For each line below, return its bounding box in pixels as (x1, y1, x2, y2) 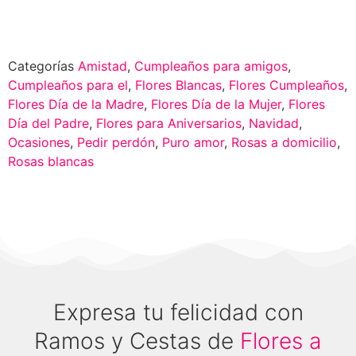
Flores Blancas (135, 77, 222, 94)
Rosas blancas (8, 153, 94, 170)
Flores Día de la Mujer (151, 96, 281, 113)
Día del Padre (8, 115, 89, 132)
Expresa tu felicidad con (52, 299, 304, 327)
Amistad (78, 58, 127, 75)
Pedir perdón (77, 134, 155, 151)
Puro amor (162, 134, 224, 151)
